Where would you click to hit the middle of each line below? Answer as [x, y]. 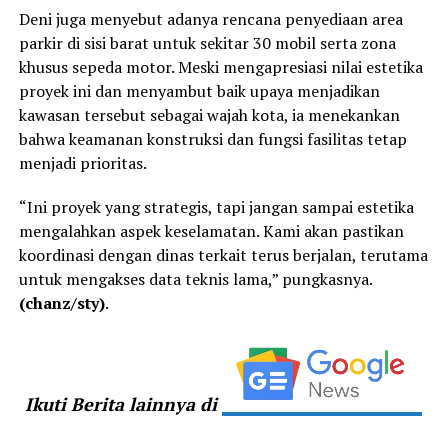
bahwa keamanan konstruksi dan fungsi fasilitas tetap [212, 138]
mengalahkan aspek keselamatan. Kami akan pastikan [211, 230]
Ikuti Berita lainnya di [124, 403]
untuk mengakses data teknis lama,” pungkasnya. [195, 278]
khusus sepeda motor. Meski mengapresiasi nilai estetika [220, 66]
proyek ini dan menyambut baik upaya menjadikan [199, 90]
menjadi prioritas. [82, 162]
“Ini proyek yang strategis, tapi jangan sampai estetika [216, 206]
